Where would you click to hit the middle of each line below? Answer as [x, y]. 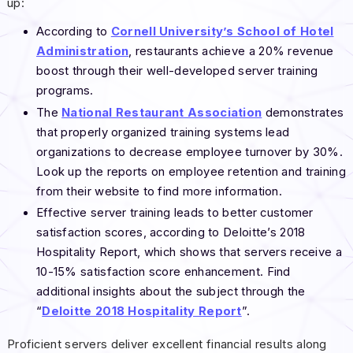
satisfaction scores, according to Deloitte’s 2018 [171, 232]
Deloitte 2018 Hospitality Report [142, 311]
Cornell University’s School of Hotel [222, 32]
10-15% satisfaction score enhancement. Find [163, 271]
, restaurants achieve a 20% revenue [231, 52]
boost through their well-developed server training [177, 71]
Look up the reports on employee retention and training [191, 171]
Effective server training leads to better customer [175, 212]
